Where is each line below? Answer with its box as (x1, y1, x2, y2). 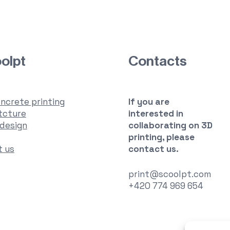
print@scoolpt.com (128, 168, 211, 180)
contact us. (128, 143, 179, 155)
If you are (128, 96, 169, 107)
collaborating (128, 120, 188, 131)
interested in (128, 108, 183, 119)
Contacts (128, 54, 187, 68)
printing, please (128, 131, 195, 143)
